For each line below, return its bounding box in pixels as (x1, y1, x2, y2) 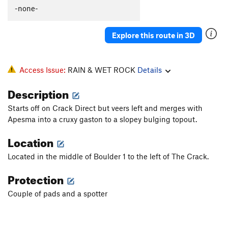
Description (8, 83, 71, 102)
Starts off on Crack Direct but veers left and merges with (8, 103, 203, 113)
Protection (8, 169, 66, 187)
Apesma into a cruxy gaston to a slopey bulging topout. (8, 115, 197, 124)
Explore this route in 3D (112, 30, 195, 40)
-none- (15, 4, 38, 13)
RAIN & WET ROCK (68, 65, 137, 75)
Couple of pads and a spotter (8, 189, 107, 198)
